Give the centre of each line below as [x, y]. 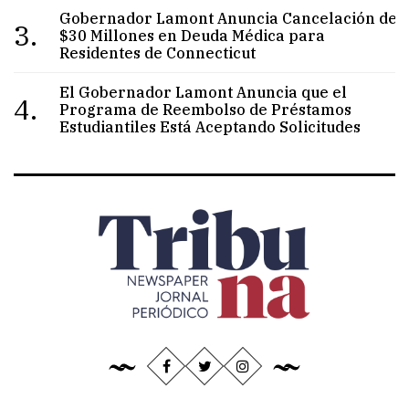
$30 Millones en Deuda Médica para [193, 35]
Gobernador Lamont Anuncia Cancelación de [229, 18]
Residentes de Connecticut [158, 52]
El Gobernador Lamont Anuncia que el [204, 92]
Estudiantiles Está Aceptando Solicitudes [210, 126]
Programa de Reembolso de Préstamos [206, 109]
